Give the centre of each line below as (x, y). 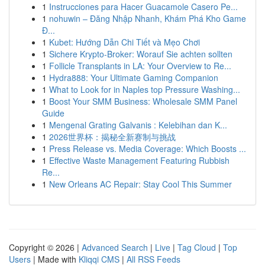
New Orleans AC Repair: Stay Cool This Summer (140, 184)
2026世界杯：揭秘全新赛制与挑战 (112, 137)
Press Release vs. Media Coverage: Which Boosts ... (148, 148)
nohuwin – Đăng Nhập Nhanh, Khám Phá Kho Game (148, 18)
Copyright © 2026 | (45, 247)
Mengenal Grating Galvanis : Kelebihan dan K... (138, 125)
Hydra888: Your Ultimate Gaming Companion (134, 77)
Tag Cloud (197, 247)
